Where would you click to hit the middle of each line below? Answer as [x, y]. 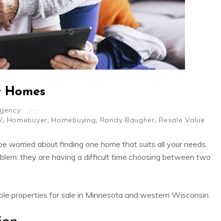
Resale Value [182, 120]
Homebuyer [27, 120]
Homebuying [74, 120]
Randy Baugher [127, 120]
